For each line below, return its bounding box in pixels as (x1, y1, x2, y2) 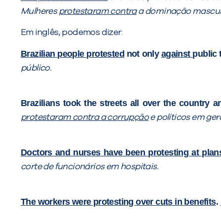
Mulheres (21, 6, 59, 16)
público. (21, 63, 52, 73)
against (161, 48, 193, 59)
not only (124, 48, 161, 59)
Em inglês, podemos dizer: (21, 28, 122, 37)
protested (84, 48, 124, 59)
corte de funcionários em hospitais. (21, 162, 158, 171)
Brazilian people (21, 48, 84, 59)
